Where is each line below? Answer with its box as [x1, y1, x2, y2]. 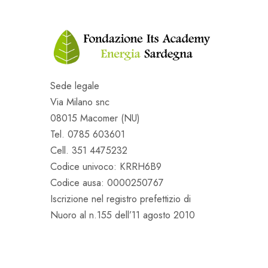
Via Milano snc [50, 95, 109, 109]
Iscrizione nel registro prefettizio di [50, 192, 191, 206]
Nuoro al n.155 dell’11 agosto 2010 [50, 208, 195, 223]
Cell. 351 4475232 [50, 144, 127, 158]
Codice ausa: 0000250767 [50, 176, 164, 190]
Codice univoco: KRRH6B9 [50, 160, 162, 174]
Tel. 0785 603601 [50, 127, 125, 142]
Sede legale [50, 79, 99, 93]
